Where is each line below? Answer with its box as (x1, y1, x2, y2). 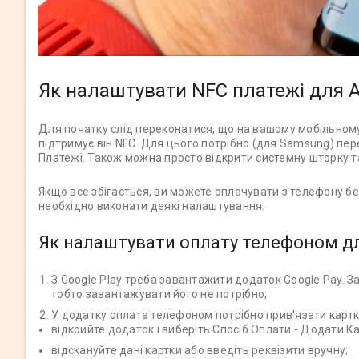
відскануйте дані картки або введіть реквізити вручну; (51, 344, 349, 357)
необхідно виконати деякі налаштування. (38, 200, 265, 213)
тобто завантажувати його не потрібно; (51, 288, 268, 301)
